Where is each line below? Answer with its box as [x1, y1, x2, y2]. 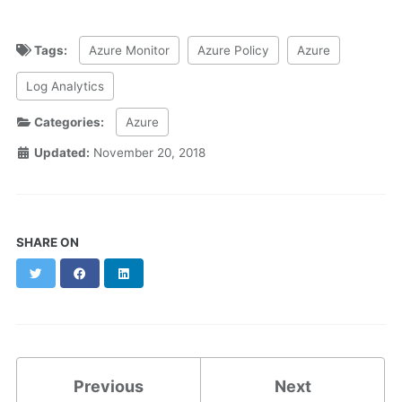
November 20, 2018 [92, 144, 205, 160]
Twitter [42, 265, 85, 280]
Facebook [86, 265, 145, 280]
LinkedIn [130, 265, 182, 280]
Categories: [31, 114, 107, 129]
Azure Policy [197, 42, 269, 57]
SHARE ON [16, 234, 79, 249]
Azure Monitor [88, 42, 170, 57]
